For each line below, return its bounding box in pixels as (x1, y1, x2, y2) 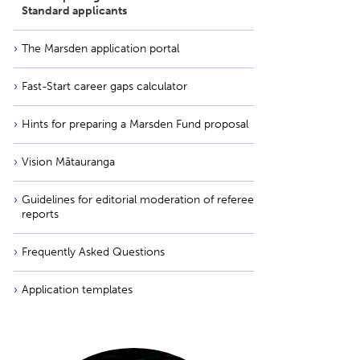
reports (22, 207, 59, 221)
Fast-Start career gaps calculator (22, 80, 187, 93)
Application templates (22, 283, 133, 297)
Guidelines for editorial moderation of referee (22, 193, 254, 207)
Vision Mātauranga (22, 155, 115, 169)
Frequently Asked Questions (22, 245, 165, 259)
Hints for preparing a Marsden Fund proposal (22, 117, 248, 131)
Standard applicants (22, 4, 127, 18)
